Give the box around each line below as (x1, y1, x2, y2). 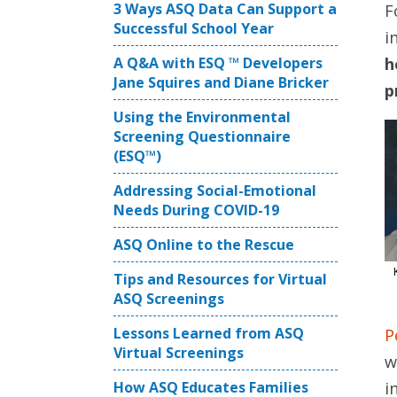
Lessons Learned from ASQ (113, 323, 304, 343)
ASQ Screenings (113, 289, 224, 308)
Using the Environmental (113, 107, 291, 127)
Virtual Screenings (113, 343, 244, 362)
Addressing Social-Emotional (113, 181, 316, 200)
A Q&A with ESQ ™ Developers (113, 53, 323, 73)
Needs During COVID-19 (113, 200, 279, 220)
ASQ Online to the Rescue (113, 235, 294, 254)
